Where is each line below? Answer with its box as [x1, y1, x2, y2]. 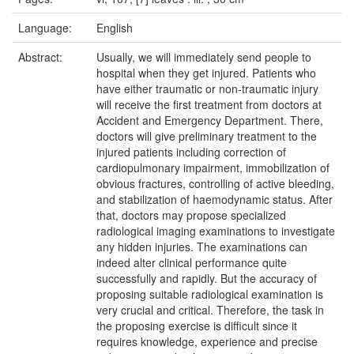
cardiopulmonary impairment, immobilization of [96, 160, 330, 175]
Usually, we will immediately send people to [96, 49, 311, 65]
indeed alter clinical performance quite [96, 254, 287, 270]
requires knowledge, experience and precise [96, 333, 318, 349]
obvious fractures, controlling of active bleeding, [96, 175, 334, 191]
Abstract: [18, 49, 66, 65]
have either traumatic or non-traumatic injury [96, 81, 318, 96]
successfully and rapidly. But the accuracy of [96, 270, 317, 286]
